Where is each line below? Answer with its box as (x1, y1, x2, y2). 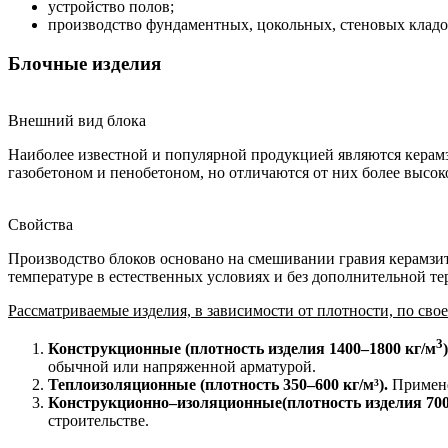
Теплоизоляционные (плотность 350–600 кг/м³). (48, 375, 388, 393)
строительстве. (48, 411, 149, 429)
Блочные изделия (8, 52, 161, 74)
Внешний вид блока (8, 111, 146, 129)
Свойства (8, 215, 73, 233)
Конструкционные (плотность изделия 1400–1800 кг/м (48, 339, 436, 357)
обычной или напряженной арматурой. (48, 357, 316, 375)
